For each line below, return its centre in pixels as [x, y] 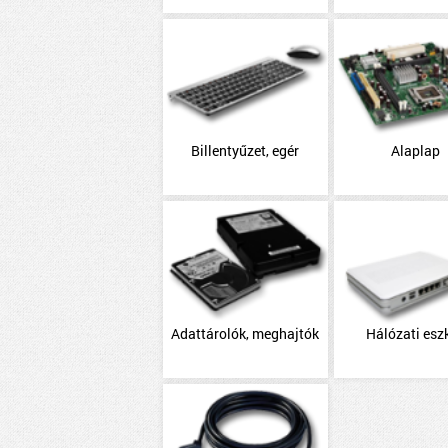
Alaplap [416, 150]
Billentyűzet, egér [245, 150]
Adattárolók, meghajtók [245, 333]
